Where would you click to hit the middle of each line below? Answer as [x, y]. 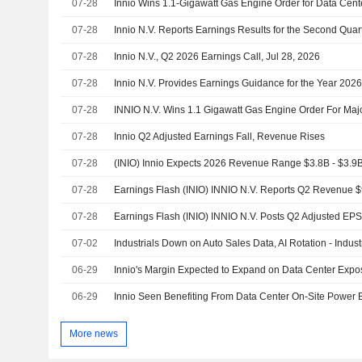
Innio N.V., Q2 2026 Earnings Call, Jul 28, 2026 [217, 57]
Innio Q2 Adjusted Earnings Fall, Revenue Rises [220, 137]
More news [93, 333]
